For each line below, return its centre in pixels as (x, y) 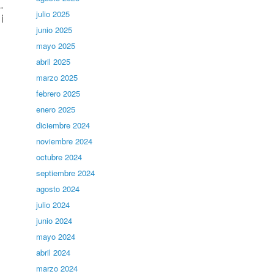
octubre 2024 (59, 157)
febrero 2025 (58, 93)
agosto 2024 (58, 189)
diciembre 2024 (63, 125)
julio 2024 (53, 205)
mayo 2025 (56, 46)
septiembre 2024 (66, 173)
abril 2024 (54, 252)
